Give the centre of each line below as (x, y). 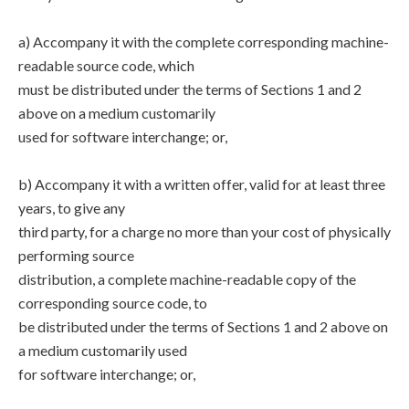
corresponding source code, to (113, 303)
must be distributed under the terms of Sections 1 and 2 (190, 89)
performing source (76, 255)
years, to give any (72, 208)
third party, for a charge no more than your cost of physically (204, 231)
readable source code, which (106, 65)
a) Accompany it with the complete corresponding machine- (204, 42)
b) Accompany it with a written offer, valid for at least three (202, 184)
